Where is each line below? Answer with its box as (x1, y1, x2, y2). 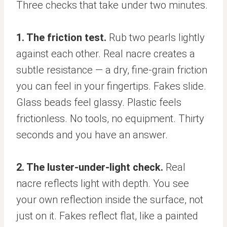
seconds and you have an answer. (16, 129, 168, 141)
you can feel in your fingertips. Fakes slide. (16, 80, 206, 92)
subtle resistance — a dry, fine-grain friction (16, 64, 207, 76)
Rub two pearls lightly (106, 31, 205, 44)
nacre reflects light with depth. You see (16, 177, 189, 190)
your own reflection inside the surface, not (16, 194, 203, 206)
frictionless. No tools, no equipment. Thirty (16, 112, 204, 125)
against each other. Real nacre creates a (16, 48, 195, 60)
